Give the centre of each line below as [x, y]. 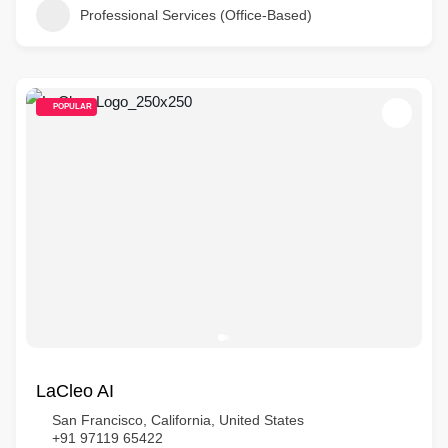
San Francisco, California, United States [178, 420]
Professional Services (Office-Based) [196, 15]
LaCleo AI [75, 391]
